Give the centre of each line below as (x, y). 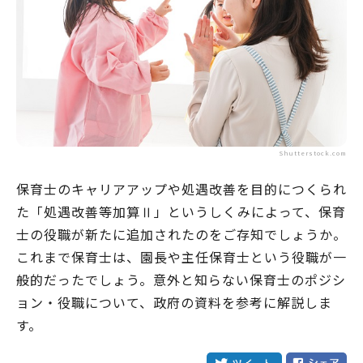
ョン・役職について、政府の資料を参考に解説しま (174, 302)
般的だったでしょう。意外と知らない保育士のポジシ (181, 280)
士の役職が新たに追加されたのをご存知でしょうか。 (181, 234)
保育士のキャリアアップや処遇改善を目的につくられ (181, 189)
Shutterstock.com (313, 153)
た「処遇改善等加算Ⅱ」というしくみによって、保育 (181, 211)
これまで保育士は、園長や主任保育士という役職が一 (181, 257)
